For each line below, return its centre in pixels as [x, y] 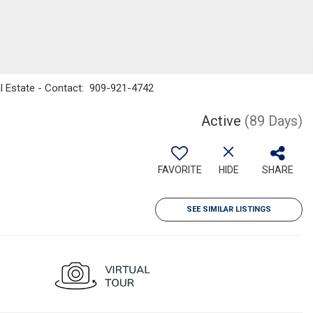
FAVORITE [180, 170]
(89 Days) [274, 121]
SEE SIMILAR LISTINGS [229, 209]
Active [221, 121]
